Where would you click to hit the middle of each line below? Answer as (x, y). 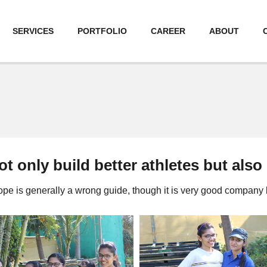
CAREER (168, 31)
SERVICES (33, 31)
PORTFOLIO (102, 31)
